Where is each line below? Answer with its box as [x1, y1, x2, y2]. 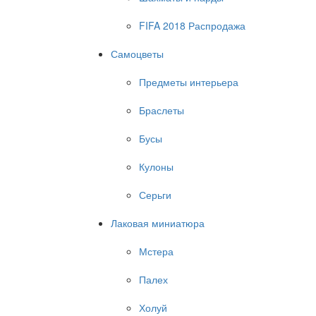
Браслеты [139, 103, 184, 117]
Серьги [139, 188, 171, 202]
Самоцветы [111, 47, 164, 61]
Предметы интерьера [139, 75, 238, 89]
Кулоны [139, 159, 174, 174]
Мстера [139, 244, 174, 258]
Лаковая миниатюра [111, 216, 205, 230]
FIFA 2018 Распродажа [139, 18, 245, 32]
